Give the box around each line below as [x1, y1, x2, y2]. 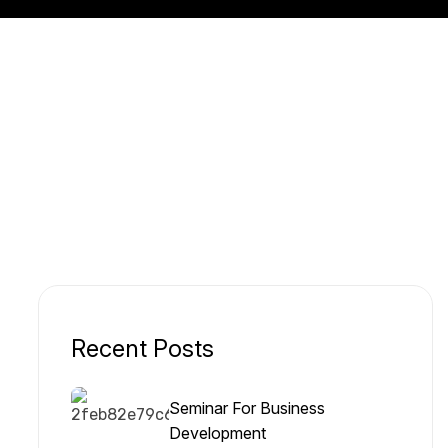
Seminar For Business [169, 397, 325, 418]
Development [169, 422, 266, 443]
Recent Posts [71, 333, 214, 363]
